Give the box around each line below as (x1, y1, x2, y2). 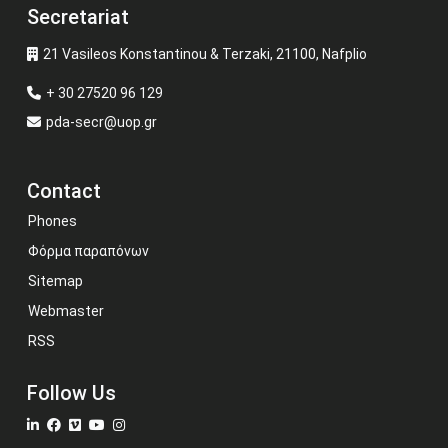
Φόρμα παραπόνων (28, 243, 149, 259)
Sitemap (28, 273, 83, 289)
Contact (27, 179, 101, 203)
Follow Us (27, 381, 116, 405)
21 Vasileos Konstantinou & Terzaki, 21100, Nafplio (43, 46, 367, 62)
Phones (28, 213, 77, 229)
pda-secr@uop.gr (46, 114, 157, 130)
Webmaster (28, 303, 104, 319)
